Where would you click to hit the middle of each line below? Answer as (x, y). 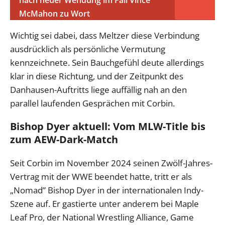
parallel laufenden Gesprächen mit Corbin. (92, 103)
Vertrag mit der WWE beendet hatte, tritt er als (101, 177)
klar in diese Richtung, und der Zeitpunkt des (97, 76)
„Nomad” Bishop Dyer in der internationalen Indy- (107, 190)
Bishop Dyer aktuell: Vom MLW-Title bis (108, 127)
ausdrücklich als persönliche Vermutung (88, 49)
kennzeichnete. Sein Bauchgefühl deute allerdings (107, 63)
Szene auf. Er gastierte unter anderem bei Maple (104, 204)
